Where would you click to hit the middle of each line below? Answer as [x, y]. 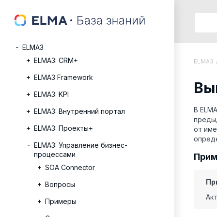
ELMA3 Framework [63, 77]
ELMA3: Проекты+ [63, 128]
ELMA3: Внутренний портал [79, 111]
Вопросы [60, 184]
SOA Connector [70, 167]
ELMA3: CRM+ [56, 60]
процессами [55, 154]
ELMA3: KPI [51, 94]
